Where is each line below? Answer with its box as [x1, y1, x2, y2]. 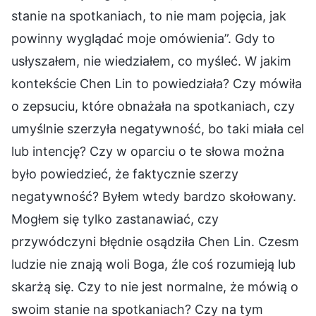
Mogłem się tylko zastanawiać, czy [11, 211, 219, 226]
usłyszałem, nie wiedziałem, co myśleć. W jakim [11, 53, 291, 68]
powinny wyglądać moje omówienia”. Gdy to [11, 30, 275, 46]
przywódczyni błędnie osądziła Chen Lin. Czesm [11, 233, 299, 249]
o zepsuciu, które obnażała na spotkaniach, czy [11, 98, 295, 114]
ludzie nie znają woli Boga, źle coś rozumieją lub [11, 256, 296, 272]
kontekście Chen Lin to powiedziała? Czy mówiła [11, 75, 302, 91]
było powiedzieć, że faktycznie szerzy [11, 166, 238, 181]
